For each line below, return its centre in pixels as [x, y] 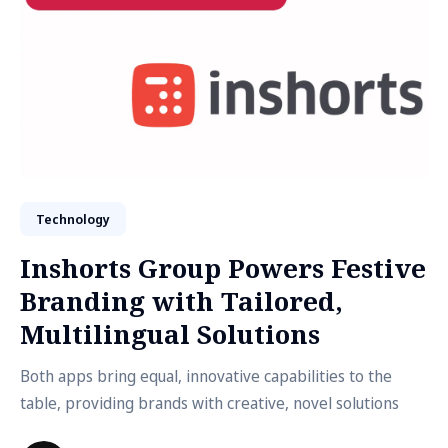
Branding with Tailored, [181, 301]
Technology [73, 219]
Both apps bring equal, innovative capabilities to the [206, 376]
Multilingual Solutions [170, 334]
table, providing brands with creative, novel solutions [209, 403]
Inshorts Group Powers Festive [223, 268]
